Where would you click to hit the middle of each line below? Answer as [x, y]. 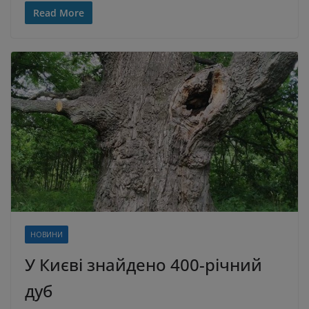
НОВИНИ [47, 234]
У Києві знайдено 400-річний [143, 264]
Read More [59, 13]
